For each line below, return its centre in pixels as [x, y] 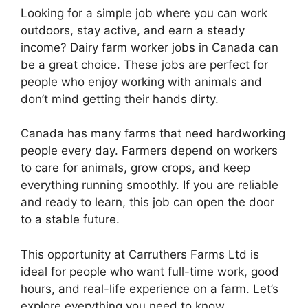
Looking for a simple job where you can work [144, 13]
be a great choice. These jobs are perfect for [144, 64]
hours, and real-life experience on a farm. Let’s [150, 288]
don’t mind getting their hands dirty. [120, 99]
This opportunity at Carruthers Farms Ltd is [140, 254]
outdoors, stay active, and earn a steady [133, 30]
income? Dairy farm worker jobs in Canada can [150, 47]
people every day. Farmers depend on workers [149, 151]
